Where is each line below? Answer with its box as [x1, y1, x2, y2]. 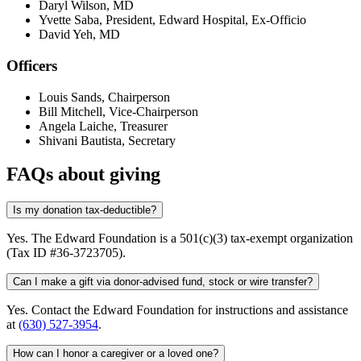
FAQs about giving [6, 164, 160, 185]
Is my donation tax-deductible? [13, 204, 156, 217]
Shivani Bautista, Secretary [39, 133, 176, 147]
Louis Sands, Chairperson [39, 89, 170, 104]
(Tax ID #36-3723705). [6, 246, 126, 260]
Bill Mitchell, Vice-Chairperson [39, 104, 198, 118]
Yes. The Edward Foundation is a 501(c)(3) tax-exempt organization [6, 231, 353, 246]
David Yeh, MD [39, 27, 120, 42]
